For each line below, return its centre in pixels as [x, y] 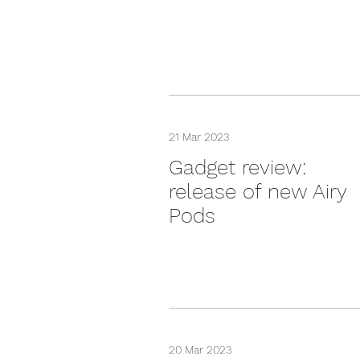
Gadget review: [238, 167]
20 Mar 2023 [200, 350]
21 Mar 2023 [199, 137]
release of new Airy [258, 191]
